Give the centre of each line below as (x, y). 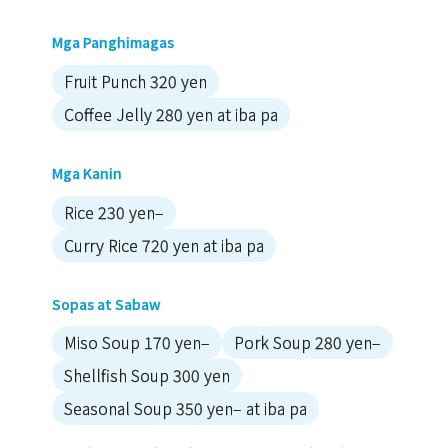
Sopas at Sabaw (106, 303)
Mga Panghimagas (113, 42)
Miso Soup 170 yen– (137, 342)
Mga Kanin (87, 172)
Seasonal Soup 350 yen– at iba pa (185, 408)
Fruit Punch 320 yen (135, 80)
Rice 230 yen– (114, 211)
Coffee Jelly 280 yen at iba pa (171, 113)
